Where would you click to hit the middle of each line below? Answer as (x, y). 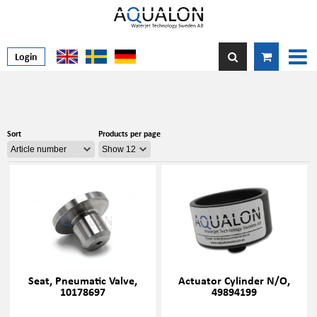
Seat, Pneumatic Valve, (82, 280)
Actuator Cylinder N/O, (235, 280)
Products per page (129, 133)
